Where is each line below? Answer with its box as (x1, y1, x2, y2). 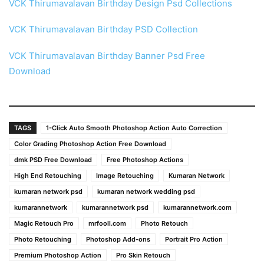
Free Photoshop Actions (107, 155, 183, 164)
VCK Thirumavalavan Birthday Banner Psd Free (9, 50, 205, 62)
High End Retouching (14, 171, 81, 180)
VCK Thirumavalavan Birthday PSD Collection (9, 24, 198, 35)
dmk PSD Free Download (14, 155, 92, 164)
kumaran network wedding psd (97, 187, 195, 196)
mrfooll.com (88, 219, 126, 227)
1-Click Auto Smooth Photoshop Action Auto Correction (46, 123, 222, 132)
